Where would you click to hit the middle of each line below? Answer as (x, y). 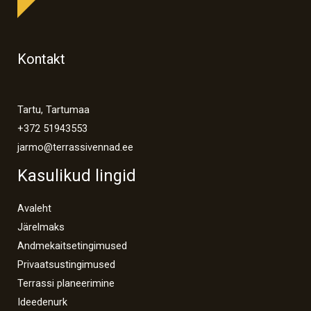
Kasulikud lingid (77, 175)
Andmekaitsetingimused (72, 246)
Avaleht (34, 209)
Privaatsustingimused (66, 265)
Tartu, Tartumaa (53, 109)
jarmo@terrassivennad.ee (75, 147)
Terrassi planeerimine (66, 284)
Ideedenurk (42, 302)
